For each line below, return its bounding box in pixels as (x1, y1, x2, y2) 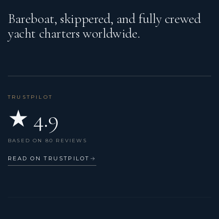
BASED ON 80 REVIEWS (8, 137, 87, 144)
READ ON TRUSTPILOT (8, 154, 90, 162)
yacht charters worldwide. (8, 24, 140, 42)
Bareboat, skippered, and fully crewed (8, 10, 201, 27)
